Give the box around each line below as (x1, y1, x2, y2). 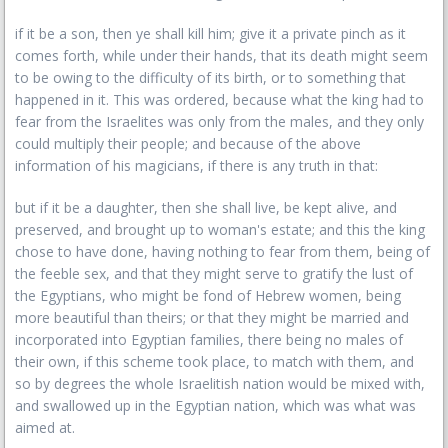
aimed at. (15, 418, 75, 437)
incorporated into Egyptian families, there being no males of (15, 330, 403, 349)
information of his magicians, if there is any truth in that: (15, 156, 378, 175)
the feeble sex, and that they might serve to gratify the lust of (15, 264, 413, 283)
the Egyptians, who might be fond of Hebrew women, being (15, 286, 401, 305)
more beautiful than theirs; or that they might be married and (15, 308, 409, 327)
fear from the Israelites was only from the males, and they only (15, 112, 424, 131)
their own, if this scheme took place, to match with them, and (15, 352, 414, 371)
